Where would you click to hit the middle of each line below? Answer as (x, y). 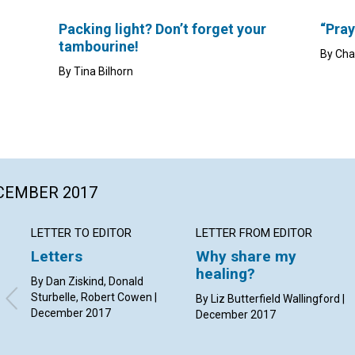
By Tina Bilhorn (96, 72)
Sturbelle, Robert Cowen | (94, 298)
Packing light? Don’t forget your (162, 29)
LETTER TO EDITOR (81, 233)
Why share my (246, 257)
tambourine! (99, 47)
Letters (57, 257)
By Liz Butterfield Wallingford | (271, 299)
